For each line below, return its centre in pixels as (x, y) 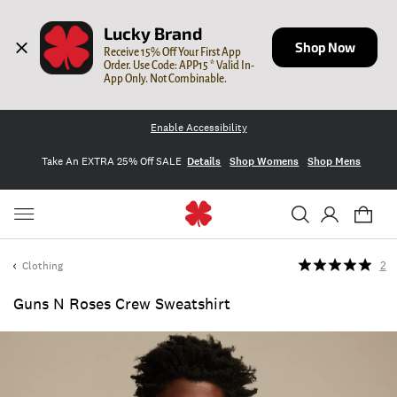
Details (204, 161)
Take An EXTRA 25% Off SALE (111, 161)
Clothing (43, 266)
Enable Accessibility (198, 128)
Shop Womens (265, 161)
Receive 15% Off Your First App (173, 52)
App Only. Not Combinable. (166, 78)
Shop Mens (335, 161)
